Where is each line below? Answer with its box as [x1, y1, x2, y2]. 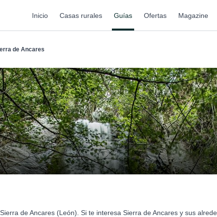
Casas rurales [60, 11, 102, 19]
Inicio [32, 11, 48, 19]
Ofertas [144, 11, 167, 19]
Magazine [178, 11, 208, 19]
